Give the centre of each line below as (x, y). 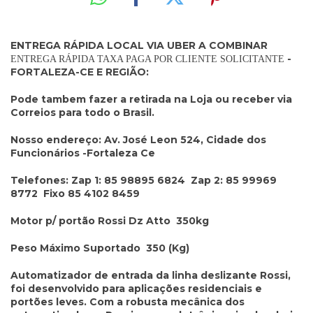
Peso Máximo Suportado (75, 248)
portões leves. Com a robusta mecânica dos (128, 301)
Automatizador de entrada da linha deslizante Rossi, (151, 275)
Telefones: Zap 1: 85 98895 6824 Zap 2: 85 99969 (144, 180)
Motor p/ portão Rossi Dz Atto (92, 220)
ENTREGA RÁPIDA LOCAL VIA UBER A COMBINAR (139, 45)
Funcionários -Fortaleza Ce (83, 153)
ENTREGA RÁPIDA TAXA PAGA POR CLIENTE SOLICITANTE (149, 59)
